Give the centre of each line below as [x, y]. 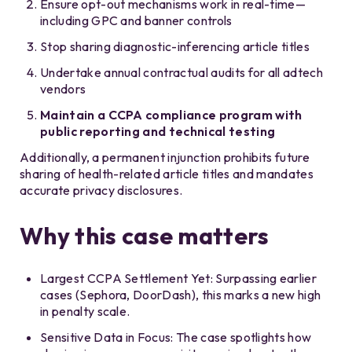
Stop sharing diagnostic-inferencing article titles [175, 47]
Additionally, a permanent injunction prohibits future [165, 158]
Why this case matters [147, 236]
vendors [63, 89]
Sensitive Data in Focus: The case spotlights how [176, 337]
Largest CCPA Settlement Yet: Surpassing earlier [179, 279]
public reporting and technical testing [158, 132]
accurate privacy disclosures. [101, 191]
